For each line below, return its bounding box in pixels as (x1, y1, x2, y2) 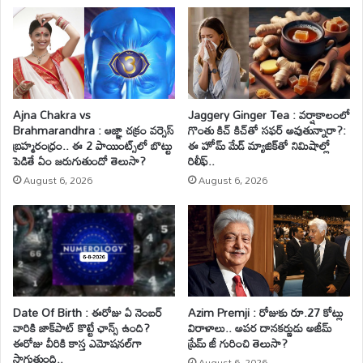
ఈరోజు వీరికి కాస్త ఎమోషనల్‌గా (13, 332, 142, 355)
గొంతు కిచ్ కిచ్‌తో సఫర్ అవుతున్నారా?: (188, 119, 346, 142)
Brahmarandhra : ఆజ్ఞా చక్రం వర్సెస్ (13, 119, 173, 142)
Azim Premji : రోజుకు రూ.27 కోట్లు (188, 301, 343, 324)
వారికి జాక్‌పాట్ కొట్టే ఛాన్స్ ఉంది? (13, 317, 150, 340)
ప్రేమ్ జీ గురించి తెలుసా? (188, 332, 288, 355)
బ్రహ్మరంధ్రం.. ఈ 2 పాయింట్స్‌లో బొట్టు (13, 135, 172, 157)
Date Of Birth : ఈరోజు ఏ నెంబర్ (13, 301, 162, 324)
